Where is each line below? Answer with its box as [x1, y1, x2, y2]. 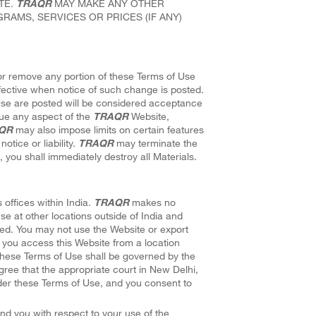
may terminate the [113, 136, 197, 149]
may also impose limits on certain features [12, 123, 204, 135]
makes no [128, 195, 176, 208]
